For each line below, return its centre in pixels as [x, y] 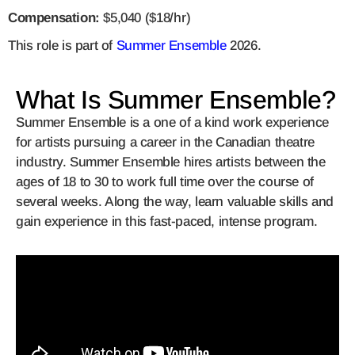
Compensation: [54, 18]
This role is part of [62, 46]
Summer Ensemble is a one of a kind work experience [173, 123]
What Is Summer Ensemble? [176, 100]
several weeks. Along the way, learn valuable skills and [175, 202]
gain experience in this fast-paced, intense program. [168, 222]
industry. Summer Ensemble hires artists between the [171, 162]
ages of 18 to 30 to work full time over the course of [165, 182]
